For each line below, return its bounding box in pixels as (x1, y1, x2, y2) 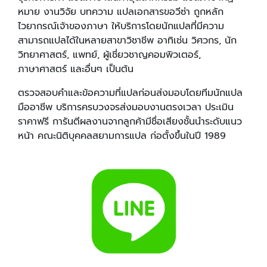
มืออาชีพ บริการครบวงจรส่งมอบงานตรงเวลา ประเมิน (18, 100, 234, 114)
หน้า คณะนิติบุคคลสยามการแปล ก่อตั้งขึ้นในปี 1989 (18, 128, 226, 143)
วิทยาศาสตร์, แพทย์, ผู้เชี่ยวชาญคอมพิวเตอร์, (18, 47, 201, 62)
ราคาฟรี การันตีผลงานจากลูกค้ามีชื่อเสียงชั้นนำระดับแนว (18, 114, 242, 129)
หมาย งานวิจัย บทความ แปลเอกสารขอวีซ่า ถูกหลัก (18, 4, 223, 19)
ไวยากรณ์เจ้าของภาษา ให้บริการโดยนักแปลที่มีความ (18, 18, 224, 33)
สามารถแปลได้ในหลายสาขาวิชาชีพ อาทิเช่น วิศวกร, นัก (18, 33, 237, 48)
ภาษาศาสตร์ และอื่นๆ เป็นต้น (18, 61, 133, 76)
